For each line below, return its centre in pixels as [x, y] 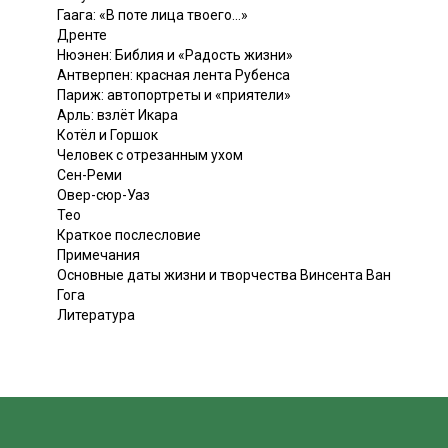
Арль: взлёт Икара [117, 114]
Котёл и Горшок [107, 134]
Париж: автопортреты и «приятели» [174, 94]
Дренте [82, 34]
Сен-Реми [89, 174]
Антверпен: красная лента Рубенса [173, 74]
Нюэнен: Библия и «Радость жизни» [175, 54]
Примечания [98, 254]
